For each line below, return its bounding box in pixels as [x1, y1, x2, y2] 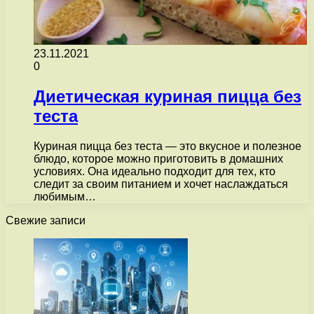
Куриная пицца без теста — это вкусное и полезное [34, 139, 301, 152]
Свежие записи [6, 214, 86, 226]
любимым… [34, 190, 96, 203]
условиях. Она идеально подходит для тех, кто [34, 165, 275, 177]
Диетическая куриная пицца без [34, 86, 301, 106]
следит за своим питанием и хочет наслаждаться [34, 177, 288, 190]
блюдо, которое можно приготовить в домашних [34, 152, 283, 165]
